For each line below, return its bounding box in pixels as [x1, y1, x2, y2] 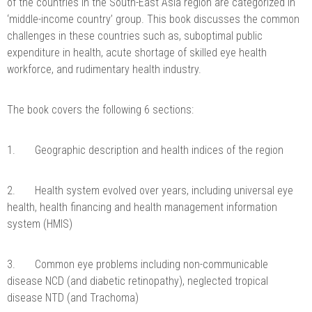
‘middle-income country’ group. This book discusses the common [7, 12, 299, 26]
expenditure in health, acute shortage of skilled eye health [7, 45, 267, 59]
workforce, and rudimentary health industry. [7, 62, 204, 76]
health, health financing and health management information [7, 200, 277, 214]
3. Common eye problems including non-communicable [7, 257, 268, 271]
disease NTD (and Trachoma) [7, 290, 139, 304]
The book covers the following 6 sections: [7, 102, 194, 116]
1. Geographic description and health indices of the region [7, 143, 283, 157]
